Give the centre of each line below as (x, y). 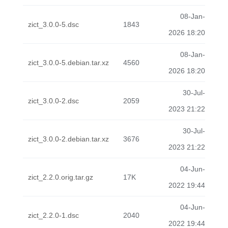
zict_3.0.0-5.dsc (53, 24)
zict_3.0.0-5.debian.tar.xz (68, 63)
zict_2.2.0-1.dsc (53, 215)
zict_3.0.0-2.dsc (53, 101)
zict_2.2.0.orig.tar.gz (61, 177)
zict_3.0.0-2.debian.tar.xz (68, 139)
